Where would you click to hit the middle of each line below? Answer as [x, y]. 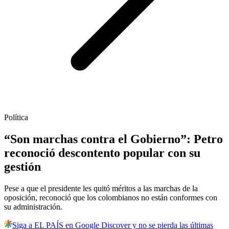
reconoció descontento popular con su [102, 153]
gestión [22, 167]
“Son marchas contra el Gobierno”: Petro [113, 139]
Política [16, 118]
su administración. [33, 207]
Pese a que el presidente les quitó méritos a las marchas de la [101, 189]
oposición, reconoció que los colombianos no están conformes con [111, 198]
